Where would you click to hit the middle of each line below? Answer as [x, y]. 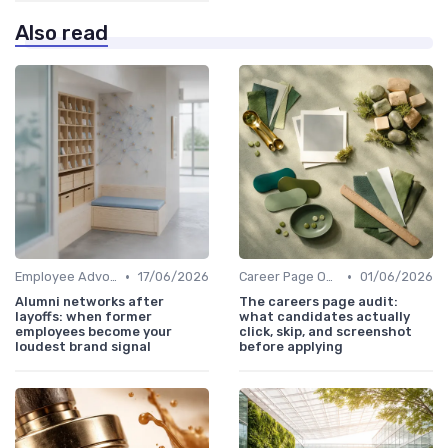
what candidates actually [324, 317]
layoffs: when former [83, 317]
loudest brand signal [83, 347]
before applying [291, 347]
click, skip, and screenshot [325, 332]
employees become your [93, 332]
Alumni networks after [89, 302]
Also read [61, 33]
